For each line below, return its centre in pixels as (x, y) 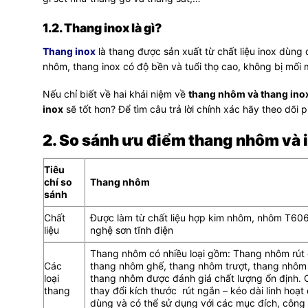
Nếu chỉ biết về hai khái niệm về (115, 94)
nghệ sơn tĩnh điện (132, 230)
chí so (58, 181)
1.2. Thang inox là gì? (102, 28)
